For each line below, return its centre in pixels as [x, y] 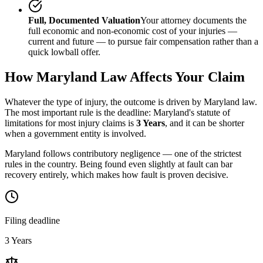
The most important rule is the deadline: [79, 112]
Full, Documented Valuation [84, 20]
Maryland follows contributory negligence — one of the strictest [123, 153]
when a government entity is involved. [75, 133]
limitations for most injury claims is [70, 123]
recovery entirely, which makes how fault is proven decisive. [117, 174]
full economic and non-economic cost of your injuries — [133, 31]
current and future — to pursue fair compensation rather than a [143, 41]
